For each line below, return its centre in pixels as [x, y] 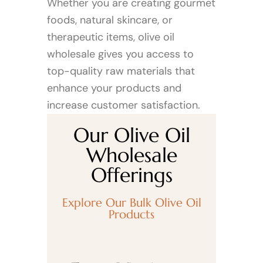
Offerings [131, 175]
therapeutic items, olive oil [111, 37]
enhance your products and [114, 88]
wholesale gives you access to [120, 54]
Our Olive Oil [131, 135]
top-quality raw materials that [121, 71]
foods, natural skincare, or [110, 20]
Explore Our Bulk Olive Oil [131, 203]
